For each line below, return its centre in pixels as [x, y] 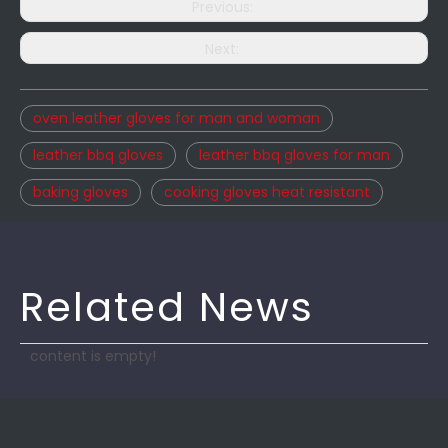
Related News [167, 307]
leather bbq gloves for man [294, 155]
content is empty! [93, 356]
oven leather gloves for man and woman [176, 118]
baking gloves [80, 192]
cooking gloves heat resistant [267, 192]
